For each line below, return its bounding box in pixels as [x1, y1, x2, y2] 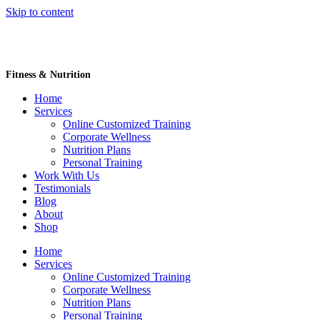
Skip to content [6, 6, 74, 18]
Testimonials [34, 182, 91, 194]
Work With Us [34, 169, 99, 181]
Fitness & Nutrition [6, 69, 91, 80]
